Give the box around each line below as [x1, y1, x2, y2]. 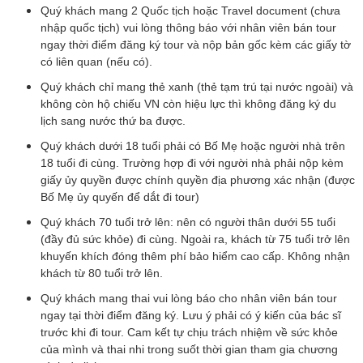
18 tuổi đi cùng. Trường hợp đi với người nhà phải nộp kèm [41, 156, 344, 169]
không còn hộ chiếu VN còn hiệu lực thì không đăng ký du [41, 97, 336, 110]
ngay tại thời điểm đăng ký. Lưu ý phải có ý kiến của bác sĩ [41, 309, 341, 322]
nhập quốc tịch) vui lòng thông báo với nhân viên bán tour [41, 21, 336, 34]
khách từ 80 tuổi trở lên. [41, 267, 163, 280]
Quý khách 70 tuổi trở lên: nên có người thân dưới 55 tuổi [41, 216, 335, 228]
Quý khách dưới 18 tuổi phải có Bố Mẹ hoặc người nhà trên [41, 139, 345, 152]
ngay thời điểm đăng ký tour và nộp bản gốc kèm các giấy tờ [41, 38, 351, 51]
